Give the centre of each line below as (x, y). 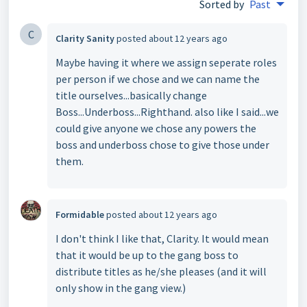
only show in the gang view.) (121, 287)
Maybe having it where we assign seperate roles (166, 62)
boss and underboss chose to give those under (162, 144)
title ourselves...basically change (131, 95)
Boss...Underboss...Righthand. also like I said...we (167, 111)
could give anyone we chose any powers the (156, 128)
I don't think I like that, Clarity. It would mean (162, 238)
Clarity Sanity (85, 38)
